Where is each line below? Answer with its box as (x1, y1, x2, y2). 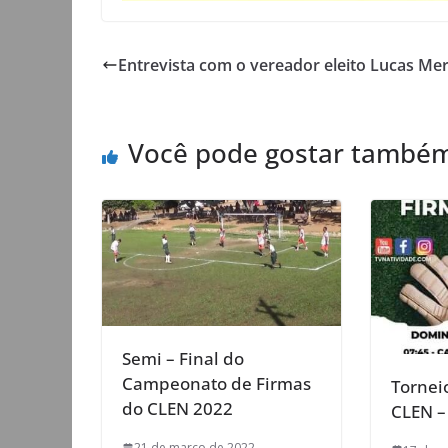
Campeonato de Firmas (122, 371, 311, 396)
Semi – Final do (122, 346, 244, 371)
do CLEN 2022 (122, 396, 233, 421)
